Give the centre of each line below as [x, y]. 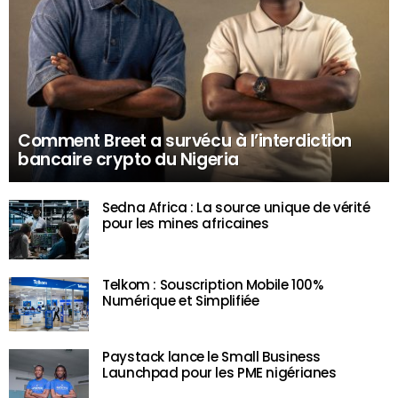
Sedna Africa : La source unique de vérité [236, 207]
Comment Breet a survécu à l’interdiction [185, 141]
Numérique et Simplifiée [181, 301]
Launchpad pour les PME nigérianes [219, 372]
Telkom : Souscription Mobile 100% [213, 285]
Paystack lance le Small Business [211, 356]
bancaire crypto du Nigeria [128, 159]
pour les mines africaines [186, 223]
